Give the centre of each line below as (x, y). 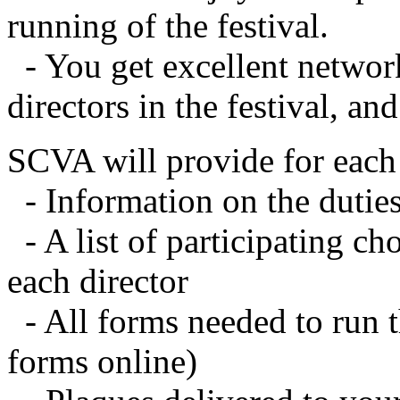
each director (98, 281)
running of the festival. (168, 25)
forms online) (102, 361)
